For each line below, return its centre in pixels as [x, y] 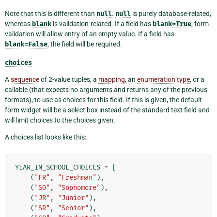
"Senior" [73, 208]
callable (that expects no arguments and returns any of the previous [106, 89]
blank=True [172, 24]
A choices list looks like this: [46, 137]
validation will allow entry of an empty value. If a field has [90, 34]
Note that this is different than [51, 13]
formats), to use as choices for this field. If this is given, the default [103, 100]
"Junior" [73, 198]
